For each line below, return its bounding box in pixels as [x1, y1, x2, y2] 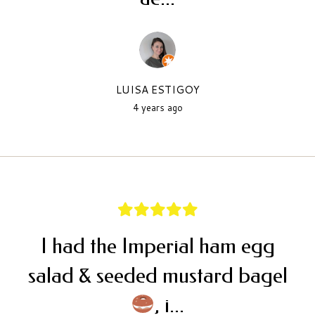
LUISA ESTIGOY [115, 82, 200, 97]
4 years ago [132, 101, 183, 114]
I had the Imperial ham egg [40, 233, 275, 259]
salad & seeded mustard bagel [27, 262, 288, 288]
